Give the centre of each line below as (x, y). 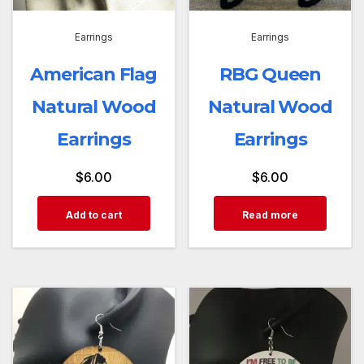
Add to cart (93, 215)
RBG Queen (271, 75)
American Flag (94, 75)
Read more (271, 215)
